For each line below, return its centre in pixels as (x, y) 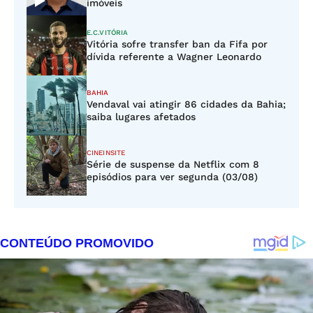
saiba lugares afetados (141, 117)
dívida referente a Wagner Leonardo (174, 57)
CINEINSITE (106, 153)
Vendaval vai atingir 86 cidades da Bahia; (186, 104)
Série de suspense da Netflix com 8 (173, 164)
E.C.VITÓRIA (108, 32)
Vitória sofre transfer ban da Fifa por (177, 44)
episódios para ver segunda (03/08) (172, 177)
